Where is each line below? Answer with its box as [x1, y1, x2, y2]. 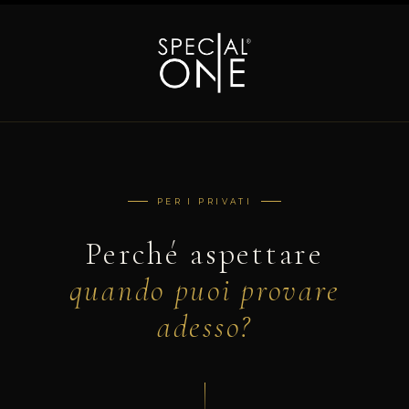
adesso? [156, 309, 253, 346]
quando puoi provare [68, 272, 341, 309]
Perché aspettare [85, 236, 324, 273]
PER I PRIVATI [156, 196, 253, 206]
